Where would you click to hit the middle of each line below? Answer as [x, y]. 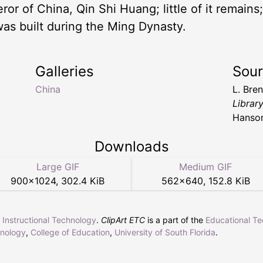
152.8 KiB [229, 181]
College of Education [70, 232]
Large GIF [58, 166]
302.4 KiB [83, 181]
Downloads [131, 146]
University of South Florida [165, 232]
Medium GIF [205, 166]
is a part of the [175, 220]
